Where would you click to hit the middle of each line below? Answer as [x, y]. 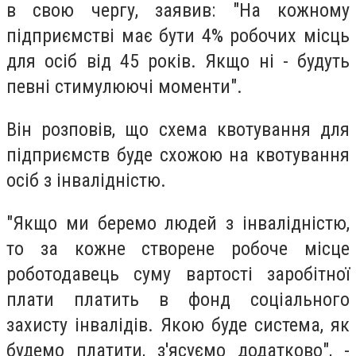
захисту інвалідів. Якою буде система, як [178, 325]
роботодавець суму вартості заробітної [178, 274]
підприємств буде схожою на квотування [178, 155]
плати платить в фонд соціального [178, 299]
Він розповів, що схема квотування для [178, 129]
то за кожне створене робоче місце [178, 248]
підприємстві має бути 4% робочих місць [178, 36]
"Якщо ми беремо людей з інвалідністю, [178, 223]
